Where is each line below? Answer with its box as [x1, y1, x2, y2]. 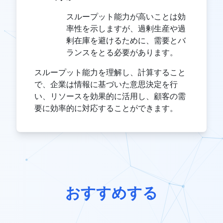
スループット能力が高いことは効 [66, 11, 186, 21]
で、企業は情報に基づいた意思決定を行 [34, 79, 178, 89]
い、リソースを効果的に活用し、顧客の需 [34, 91, 186, 101]
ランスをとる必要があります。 [66, 47, 178, 57]
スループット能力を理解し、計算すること [34, 67, 186, 77]
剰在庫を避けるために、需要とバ [66, 35, 186, 45]
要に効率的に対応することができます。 [34, 103, 178, 113]
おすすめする [65, 184, 158, 202]
